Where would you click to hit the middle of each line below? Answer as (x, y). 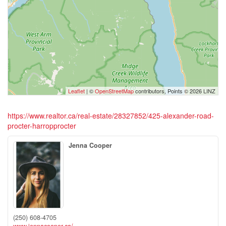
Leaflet (76, 91)
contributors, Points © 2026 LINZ (175, 91)
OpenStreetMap (114, 91)
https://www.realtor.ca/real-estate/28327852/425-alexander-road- (111, 116)
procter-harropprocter (42, 126)
